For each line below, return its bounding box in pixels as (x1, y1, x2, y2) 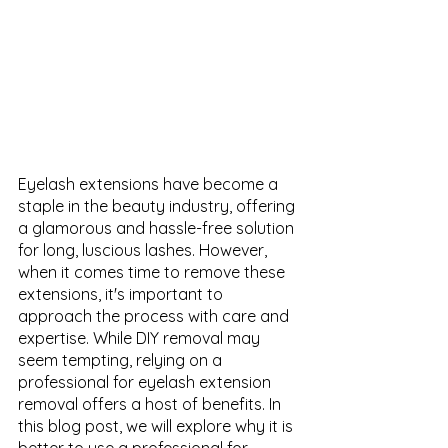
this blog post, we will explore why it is (18, 416, 297, 437)
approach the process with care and (18, 306, 293, 327)
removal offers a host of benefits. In (18, 394, 285, 415)
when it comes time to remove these (18, 262, 289, 283)
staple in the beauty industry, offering (18, 196, 299, 217)
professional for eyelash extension (18, 372, 275, 393)
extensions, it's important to (18, 284, 227, 305)
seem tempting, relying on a (18, 350, 226, 371)
